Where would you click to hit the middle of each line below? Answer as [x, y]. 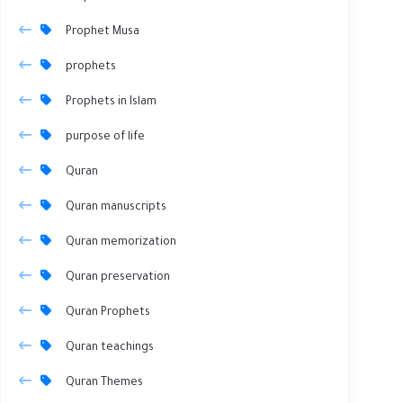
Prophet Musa [103, 32]
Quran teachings [110, 348]
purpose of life [105, 137]
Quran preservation [118, 278]
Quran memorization [121, 242]
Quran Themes [104, 383]
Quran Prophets [108, 313]
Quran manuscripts [116, 207]
